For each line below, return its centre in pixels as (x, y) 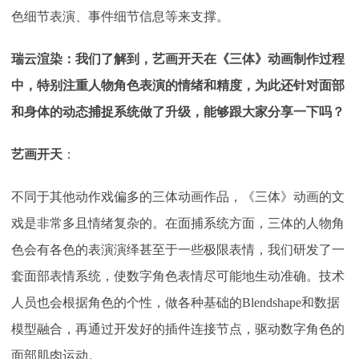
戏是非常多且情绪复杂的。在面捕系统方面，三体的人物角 (178, 223)
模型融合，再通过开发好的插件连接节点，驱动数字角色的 (178, 329)
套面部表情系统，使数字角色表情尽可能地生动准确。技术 (178, 276)
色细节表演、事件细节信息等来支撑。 (120, 16)
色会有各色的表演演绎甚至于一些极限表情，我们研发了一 (178, 249)
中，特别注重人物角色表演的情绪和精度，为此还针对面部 (178, 85)
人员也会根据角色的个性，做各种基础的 (127, 302)
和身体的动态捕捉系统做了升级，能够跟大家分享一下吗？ (178, 111)
